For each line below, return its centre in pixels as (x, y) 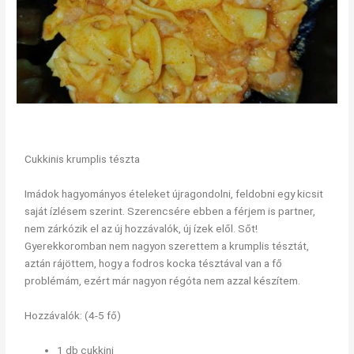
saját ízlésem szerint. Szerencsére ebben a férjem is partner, (170, 211)
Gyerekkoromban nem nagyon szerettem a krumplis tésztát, (167, 246)
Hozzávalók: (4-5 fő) (73, 316)
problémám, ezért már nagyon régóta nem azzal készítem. (163, 281)
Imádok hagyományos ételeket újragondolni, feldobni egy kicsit (174, 194)
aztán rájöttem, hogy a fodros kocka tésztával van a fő (154, 264)
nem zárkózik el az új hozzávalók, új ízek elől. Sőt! (141, 229)
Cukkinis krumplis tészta (83, 159)
